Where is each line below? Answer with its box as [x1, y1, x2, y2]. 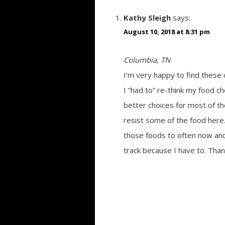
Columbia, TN [123, 55, 170, 65]
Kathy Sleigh [123, 13, 171, 23]
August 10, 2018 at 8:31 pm [123, 27, 210, 36]
